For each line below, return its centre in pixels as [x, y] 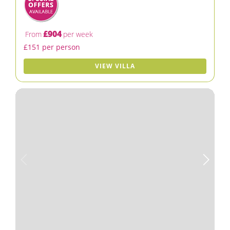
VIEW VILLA [115, 66]
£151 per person [52, 47]
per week [78, 34]
